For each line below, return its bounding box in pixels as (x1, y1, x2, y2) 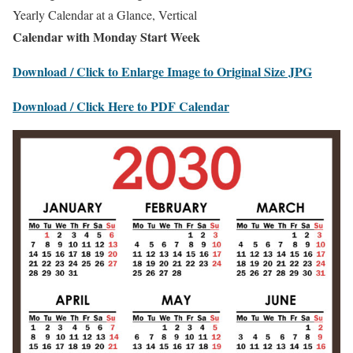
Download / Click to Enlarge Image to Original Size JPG (13, 62, 312, 81)
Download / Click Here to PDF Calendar (13, 97, 229, 116)
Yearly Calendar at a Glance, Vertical (13, 6, 197, 24)
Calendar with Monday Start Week (13, 28, 200, 46)
